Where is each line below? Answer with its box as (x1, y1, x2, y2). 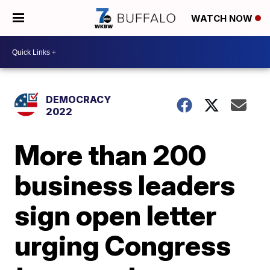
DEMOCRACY (46, 93, 111, 105)
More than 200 (14, 138, 207, 172)
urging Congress (14, 228, 231, 262)
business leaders (14, 168, 236, 202)
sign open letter (14, 198, 217, 232)
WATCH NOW (191, 13, 255, 25)
